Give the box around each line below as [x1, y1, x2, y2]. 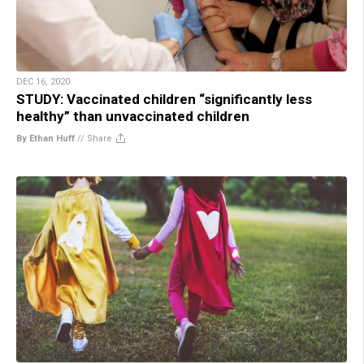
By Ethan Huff [16, 133, 75, 145]
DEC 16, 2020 [16, 76, 70, 88]
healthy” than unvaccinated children [16, 108, 249, 125]
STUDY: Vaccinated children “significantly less [16, 91, 312, 108]
